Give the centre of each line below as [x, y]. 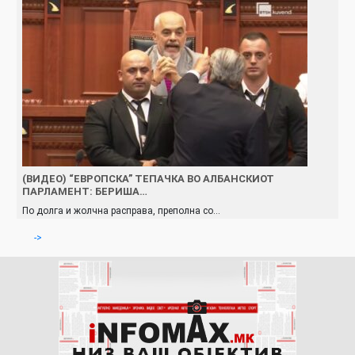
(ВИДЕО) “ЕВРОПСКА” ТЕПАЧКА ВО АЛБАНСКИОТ [148, 178]
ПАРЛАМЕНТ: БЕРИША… [85, 191]
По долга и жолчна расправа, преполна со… [121, 210]
